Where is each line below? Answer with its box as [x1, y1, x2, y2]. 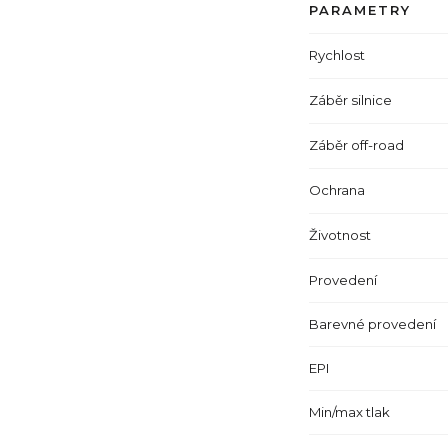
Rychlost [308, 47, 365, 63]
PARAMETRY [308, 2, 411, 18]
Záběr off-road [308, 137, 404, 153]
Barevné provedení [308, 316, 436, 332]
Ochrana [308, 182, 365, 198]
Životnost [308, 227, 371, 243]
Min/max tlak [308, 404, 390, 420]
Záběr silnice [308, 92, 392, 108]
